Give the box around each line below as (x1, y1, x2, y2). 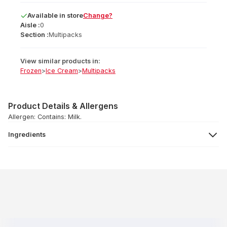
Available (27, 12, 58, 19)
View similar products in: (20, 57, 100, 65)
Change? (83, 12, 112, 19)
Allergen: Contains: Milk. (8, 113, 82, 121)
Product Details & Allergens (8, 101, 118, 111)
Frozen (20, 67, 42, 74)
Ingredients (8, 130, 46, 138)
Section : (20, 31, 49, 39)
